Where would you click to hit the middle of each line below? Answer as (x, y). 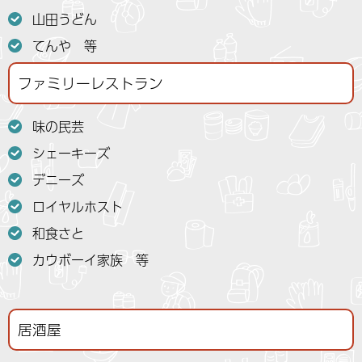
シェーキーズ (71, 153)
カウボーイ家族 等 (90, 259)
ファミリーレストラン (90, 83)
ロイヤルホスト (78, 206)
